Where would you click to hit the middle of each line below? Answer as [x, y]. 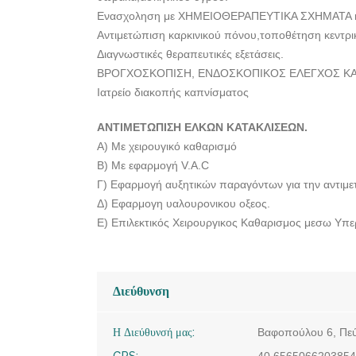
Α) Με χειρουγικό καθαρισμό [167, 146]
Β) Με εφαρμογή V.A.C [153, 165]
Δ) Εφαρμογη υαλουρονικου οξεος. [184, 203]
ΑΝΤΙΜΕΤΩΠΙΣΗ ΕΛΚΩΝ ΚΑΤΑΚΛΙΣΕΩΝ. [202, 127]
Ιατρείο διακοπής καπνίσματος [173, 92]
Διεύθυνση [141, 291]
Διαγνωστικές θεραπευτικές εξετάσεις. [190, 54]
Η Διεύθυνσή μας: [154, 332]
